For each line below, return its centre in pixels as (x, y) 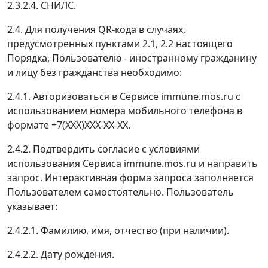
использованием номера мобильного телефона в (125, 111)
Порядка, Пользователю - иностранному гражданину (132, 58)
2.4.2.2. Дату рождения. (61, 254)
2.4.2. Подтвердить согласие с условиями (103, 149)
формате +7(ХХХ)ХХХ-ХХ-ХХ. (69, 125)
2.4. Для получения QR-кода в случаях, (96, 29)
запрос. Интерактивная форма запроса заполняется (130, 178)
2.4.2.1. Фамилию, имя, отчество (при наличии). (118, 230)
